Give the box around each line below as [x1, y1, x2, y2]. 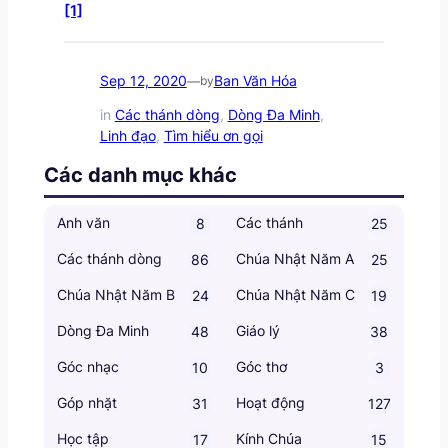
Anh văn [56, 213, 110, 231]
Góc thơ [236, 357, 287, 375]
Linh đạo [99, 126, 156, 144]
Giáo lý [236, 321, 280, 339]
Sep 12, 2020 [99, 72, 187, 90]
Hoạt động [236, 393, 305, 411]
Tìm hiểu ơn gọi [163, 126, 263, 144]
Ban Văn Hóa [213, 72, 297, 90]
